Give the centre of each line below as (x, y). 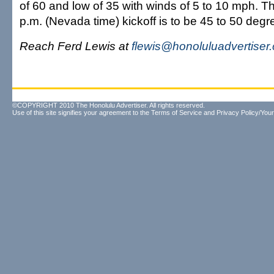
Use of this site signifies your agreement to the (82, 113)
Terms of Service (176, 113)
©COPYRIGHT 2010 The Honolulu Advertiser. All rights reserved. (109, 105)
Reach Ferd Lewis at (76, 46)
